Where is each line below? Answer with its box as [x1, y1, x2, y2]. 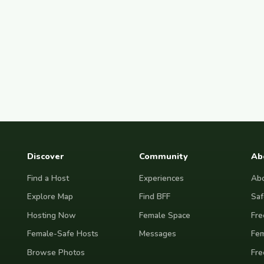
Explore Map [27, 191, 73, 203]
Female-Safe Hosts [27, 228, 98, 240]
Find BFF [139, 191, 170, 203]
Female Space [139, 209, 190, 221]
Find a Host [27, 172, 69, 184]
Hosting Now [27, 209, 76, 221]
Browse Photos [27, 246, 85, 258]
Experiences [139, 172, 184, 184]
